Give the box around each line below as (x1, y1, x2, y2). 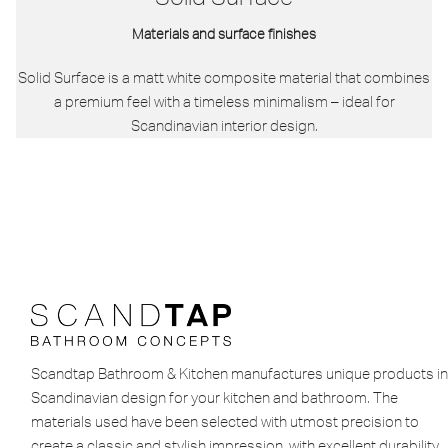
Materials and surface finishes (132, 24, 316, 43)
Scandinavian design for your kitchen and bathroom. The (31, 388, 398, 408)
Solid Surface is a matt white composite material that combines (18, 67, 430, 87)
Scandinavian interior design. (130, 115, 318, 135)
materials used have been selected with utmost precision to (31, 412, 419, 432)
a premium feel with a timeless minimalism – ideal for (53, 91, 395, 111)
